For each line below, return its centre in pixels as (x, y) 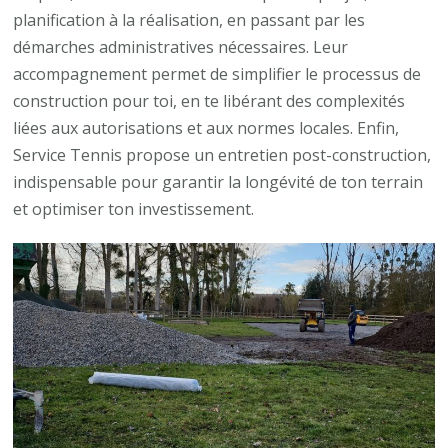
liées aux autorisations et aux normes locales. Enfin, (206, 127)
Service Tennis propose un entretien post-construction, (222, 154)
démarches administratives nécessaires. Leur (181, 46)
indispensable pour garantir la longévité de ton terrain (218, 181)
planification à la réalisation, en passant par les (189, 19)
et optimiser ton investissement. (134, 208)
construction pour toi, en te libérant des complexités (209, 100)
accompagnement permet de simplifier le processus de (217, 73)
